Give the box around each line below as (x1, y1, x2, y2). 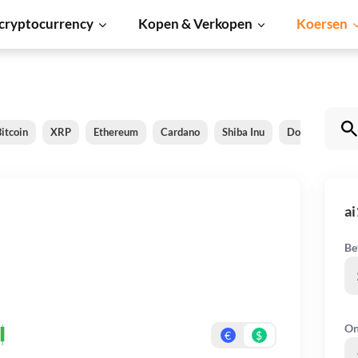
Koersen (296, 15, 348, 32)
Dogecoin (287, 125, 331, 138)
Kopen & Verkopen (137, 15, 253, 32)
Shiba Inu (222, 125, 265, 138)
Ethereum (93, 125, 138, 138)
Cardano (161, 125, 200, 138)
